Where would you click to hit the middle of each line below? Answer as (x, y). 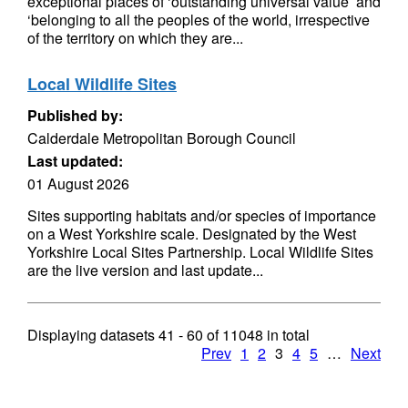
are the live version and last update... (145, 270)
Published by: (75, 115)
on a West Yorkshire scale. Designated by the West (192, 234)
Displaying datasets (93, 335)
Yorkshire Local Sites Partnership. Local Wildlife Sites (200, 252)
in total (286, 335)
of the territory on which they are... (135, 38)
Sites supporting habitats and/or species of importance (202, 215)
